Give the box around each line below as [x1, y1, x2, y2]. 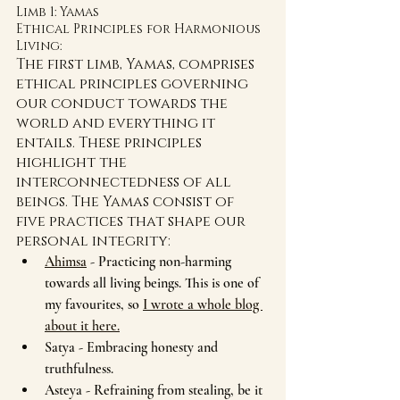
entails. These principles [16, 133, 205, 153]
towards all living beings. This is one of [45, 274, 262, 292]
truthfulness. [45, 360, 113, 378]
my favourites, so [45, 296, 143, 313]
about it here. [45, 317, 120, 335]
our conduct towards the [16, 94, 231, 113]
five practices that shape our [16, 212, 249, 231]
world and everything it [16, 113, 219, 133]
